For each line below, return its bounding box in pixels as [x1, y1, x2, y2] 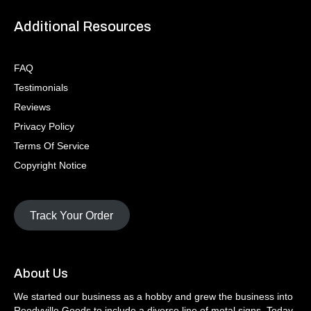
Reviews [14, 101, 51, 112]
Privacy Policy [14, 120, 74, 132]
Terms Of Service [14, 140, 90, 151]
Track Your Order [30, 209, 114, 221]
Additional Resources [14, 18, 151, 34]
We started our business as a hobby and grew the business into [14, 291, 293, 303]
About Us [14, 267, 68, 281]
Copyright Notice [14, 159, 87, 171]
